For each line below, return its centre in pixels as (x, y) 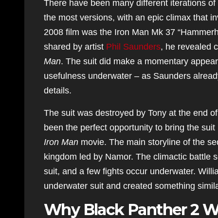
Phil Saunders (133, 47)
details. (58, 91)
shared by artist (75, 47)
